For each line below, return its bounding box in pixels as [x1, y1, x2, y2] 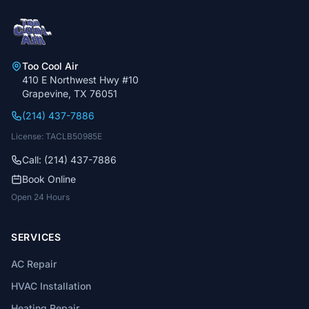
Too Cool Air [22, 60, 78, 72]
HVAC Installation [11, 280, 91, 292]
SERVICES [11, 231, 61, 243]
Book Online [22, 173, 76, 185]
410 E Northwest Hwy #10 [22, 74, 139, 86]
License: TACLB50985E [11, 131, 102, 141]
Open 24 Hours [11, 192, 70, 202]
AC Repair [11, 258, 57, 270]
